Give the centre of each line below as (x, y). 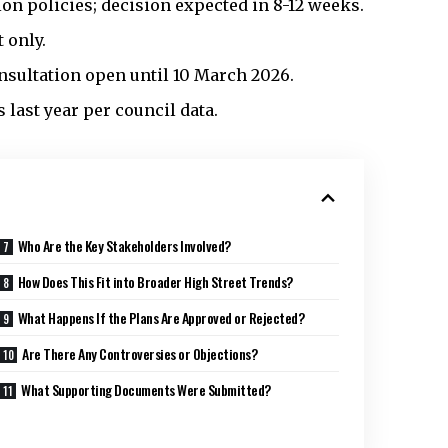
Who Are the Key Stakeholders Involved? (124, 245)
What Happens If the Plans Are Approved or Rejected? (161, 317)
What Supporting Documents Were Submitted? (146, 389)
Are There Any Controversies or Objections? (140, 353)
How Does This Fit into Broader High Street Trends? (155, 281)
